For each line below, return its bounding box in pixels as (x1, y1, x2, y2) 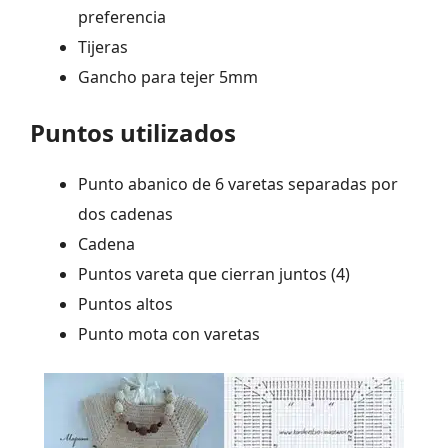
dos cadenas (78, 203, 173, 226)
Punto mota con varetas (78, 323, 260, 346)
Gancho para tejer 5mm (78, 66, 258, 89)
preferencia (78, 6, 166, 29)
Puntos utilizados (30, 116, 236, 150)
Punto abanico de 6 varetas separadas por (78, 173, 398, 196)
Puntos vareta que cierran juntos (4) (78, 263, 350, 286)
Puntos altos (78, 293, 173, 316)
